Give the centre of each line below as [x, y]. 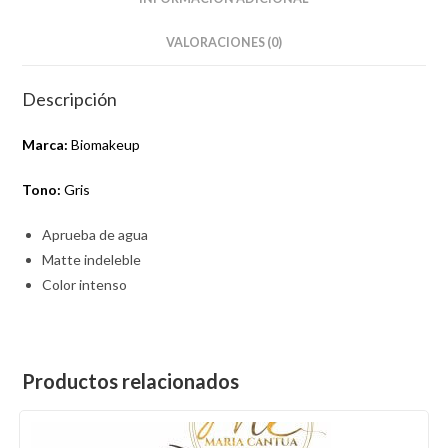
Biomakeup [104, 144]
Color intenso [85, 284]
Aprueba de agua [95, 234]
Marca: [45, 144]
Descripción [70, 98]
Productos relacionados [131, 380]
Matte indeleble [92, 259]
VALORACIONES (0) [224, 42]
